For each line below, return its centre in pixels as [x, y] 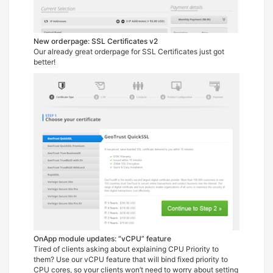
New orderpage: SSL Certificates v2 [96, 41]
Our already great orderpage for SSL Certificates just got [129, 52]
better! [44, 62]
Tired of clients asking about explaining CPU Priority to [126, 249]
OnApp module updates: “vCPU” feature [102, 239]
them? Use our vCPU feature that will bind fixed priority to [131, 260]
